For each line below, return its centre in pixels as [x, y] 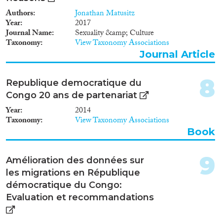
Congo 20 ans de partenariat [72, 95]
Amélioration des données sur [75, 160]
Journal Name [29, 34]
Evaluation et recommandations [80, 197]
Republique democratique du [74, 83]
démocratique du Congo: [64, 185]
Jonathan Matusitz [105, 14]
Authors [19, 14]
